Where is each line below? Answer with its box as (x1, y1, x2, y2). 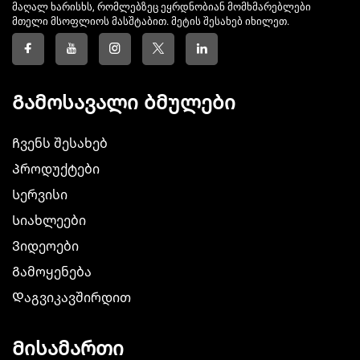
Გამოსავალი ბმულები (12, 92, 235, 114)
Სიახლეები (12, 213, 86, 229)
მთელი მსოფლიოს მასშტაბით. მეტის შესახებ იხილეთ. (12, 15, 289, 28)
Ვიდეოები (12, 239, 79, 255)
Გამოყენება (12, 264, 92, 280)
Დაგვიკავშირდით (12, 290, 131, 306)
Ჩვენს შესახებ (12, 136, 108, 152)
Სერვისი (12, 187, 67, 203)
